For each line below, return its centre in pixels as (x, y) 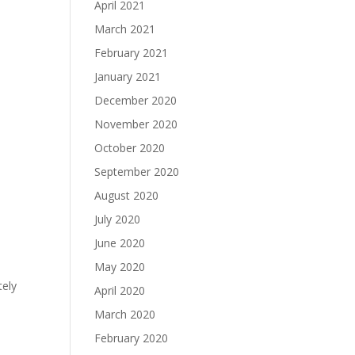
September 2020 (137, 171)
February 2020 (132, 338)
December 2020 (136, 100)
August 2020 (127, 195)
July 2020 (118, 219)
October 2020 (130, 147)
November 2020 (136, 124)
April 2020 (120, 290)
